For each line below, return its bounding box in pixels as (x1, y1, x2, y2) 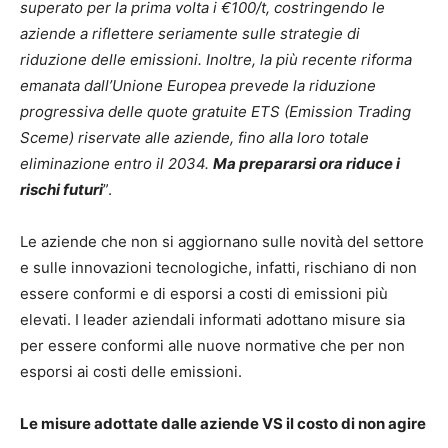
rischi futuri (20, 179, 103, 199)
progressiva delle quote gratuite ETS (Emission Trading (20, 101, 411, 121)
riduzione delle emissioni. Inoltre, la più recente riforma (20, 49, 412, 69)
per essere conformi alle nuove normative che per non (20, 335, 405, 355)
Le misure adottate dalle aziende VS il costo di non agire (20, 413, 426, 433)
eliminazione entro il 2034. (20, 153, 213, 173)
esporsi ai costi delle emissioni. (20, 361, 242, 381)
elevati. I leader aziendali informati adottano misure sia (20, 309, 405, 329)
